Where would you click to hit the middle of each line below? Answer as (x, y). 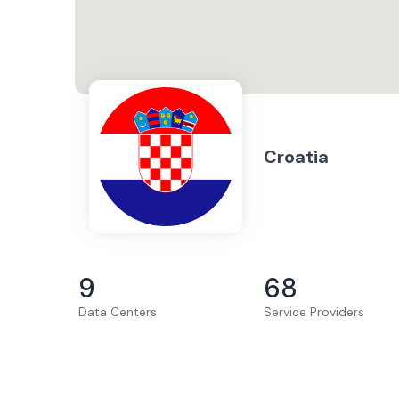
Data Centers (118, 312)
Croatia (296, 157)
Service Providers (314, 312)
